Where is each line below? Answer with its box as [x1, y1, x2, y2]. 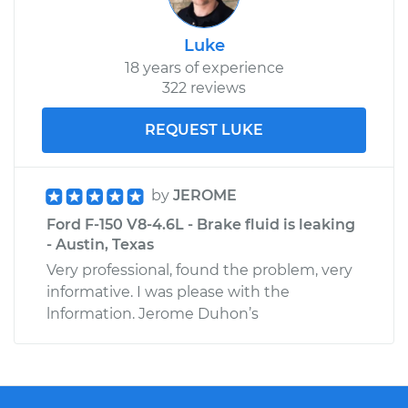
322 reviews [162, 78, 246, 97]
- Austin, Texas [46, 235, 154, 253]
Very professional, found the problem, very [46, 260, 352, 279]
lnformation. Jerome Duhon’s [46, 304, 259, 322]
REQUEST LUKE [145, 120, 263, 138]
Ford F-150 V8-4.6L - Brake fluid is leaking [46, 215, 355, 233]
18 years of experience [124, 58, 284, 76]
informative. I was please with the [46, 282, 290, 301]
